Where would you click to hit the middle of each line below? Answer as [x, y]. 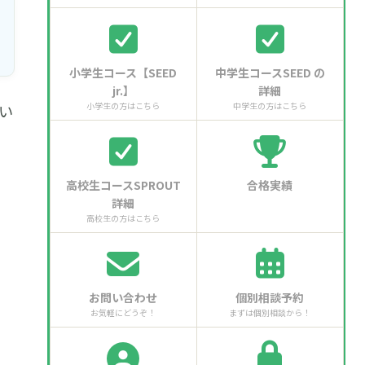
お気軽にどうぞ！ [123, 313]
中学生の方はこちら [270, 106]
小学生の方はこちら [123, 106]
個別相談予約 [270, 298]
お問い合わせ [123, 298]
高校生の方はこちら [123, 218]
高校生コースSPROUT [123, 185]
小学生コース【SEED [123, 73]
